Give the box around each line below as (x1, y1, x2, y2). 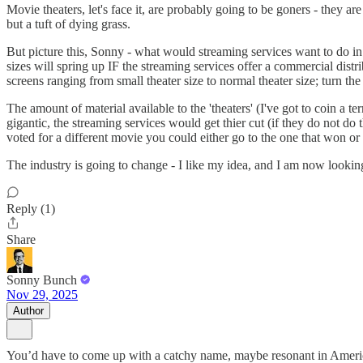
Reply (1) (6, 202, 55, 216)
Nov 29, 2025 (6, 288, 78, 301)
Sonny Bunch (6, 273, 77, 287)
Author (13, 305, 44, 317)
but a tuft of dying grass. (6, 17, 130, 31)
